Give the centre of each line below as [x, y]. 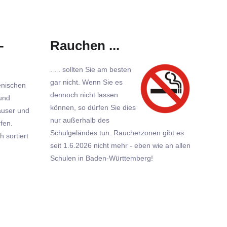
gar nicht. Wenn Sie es [86, 82]
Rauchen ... [85, 45]
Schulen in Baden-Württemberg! [101, 158]
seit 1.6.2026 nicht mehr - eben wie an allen [120, 145]
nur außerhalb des [80, 120]
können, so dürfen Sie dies [93, 107]
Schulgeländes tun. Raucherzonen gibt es [117, 133]
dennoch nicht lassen [84, 94]
